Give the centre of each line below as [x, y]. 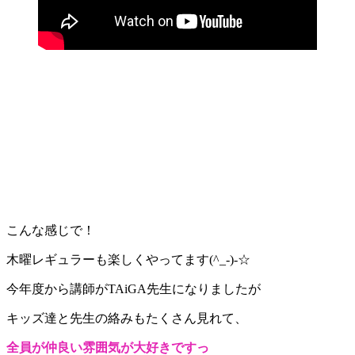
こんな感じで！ [51, 230]
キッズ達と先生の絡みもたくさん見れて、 [127, 318]
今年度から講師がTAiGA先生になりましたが [134, 288]
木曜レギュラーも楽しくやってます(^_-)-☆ [128, 259]
